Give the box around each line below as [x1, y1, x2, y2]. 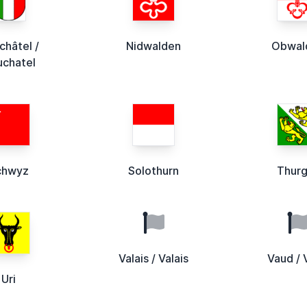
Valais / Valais [118, 251, 188, 265]
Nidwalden [125, 38, 181, 53]
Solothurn [127, 163, 179, 177]
